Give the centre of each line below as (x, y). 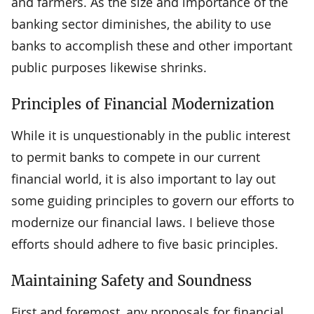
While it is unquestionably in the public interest (151, 135)
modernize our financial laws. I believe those (143, 222)
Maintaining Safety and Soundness (131, 280)
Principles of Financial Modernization (143, 104)
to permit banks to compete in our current (136, 157)
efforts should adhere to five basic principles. (145, 244)
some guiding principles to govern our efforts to (153, 200)
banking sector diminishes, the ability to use (141, 23)
